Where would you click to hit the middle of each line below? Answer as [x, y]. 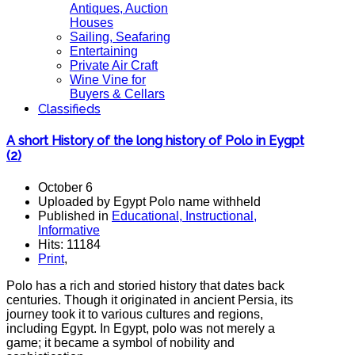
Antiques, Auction [119, 8]
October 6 [65, 187]
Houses [92, 23]
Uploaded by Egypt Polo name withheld [149, 201]
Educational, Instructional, [184, 216]
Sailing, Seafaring [120, 37]
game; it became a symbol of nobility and [120, 342]
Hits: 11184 [69, 244]
